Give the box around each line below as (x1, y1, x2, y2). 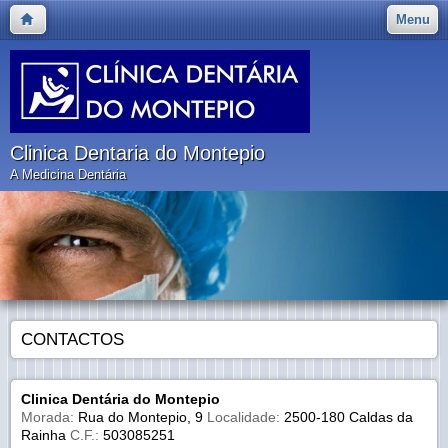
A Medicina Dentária (10, 167, 126, 182)
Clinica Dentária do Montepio (21, 391, 220, 408)
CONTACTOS (21, 330, 124, 350)
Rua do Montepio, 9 (74, 409, 207, 426)
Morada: (21, 409, 74, 426)
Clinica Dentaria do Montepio (10, 142, 265, 164)
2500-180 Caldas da (280, 409, 413, 426)
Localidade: (207, 409, 280, 426)
